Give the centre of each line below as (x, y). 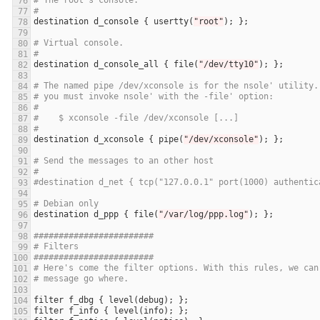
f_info (84, 311)
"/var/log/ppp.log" (204, 215)
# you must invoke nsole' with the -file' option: (154, 97)
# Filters (56, 247)
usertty (171, 22)
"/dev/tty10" (229, 65)
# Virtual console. (79, 43)
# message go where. (81, 279)
